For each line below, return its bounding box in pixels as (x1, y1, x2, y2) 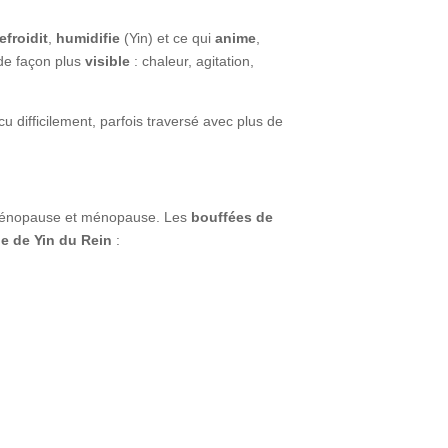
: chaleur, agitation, (130, 52, 255, 69)
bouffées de (191, 208, 274, 225)
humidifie (56, 29, 121, 46)
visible (85, 52, 131, 69)
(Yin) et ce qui (120, 29, 216, 46)
